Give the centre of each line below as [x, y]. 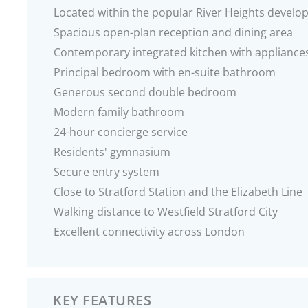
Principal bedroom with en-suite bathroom [165, 72]
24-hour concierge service [121, 132]
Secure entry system [107, 172]
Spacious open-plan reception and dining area [173, 32]
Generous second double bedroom [145, 92]
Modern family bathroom [119, 112]
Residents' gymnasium [112, 152]
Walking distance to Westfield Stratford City [166, 212]
